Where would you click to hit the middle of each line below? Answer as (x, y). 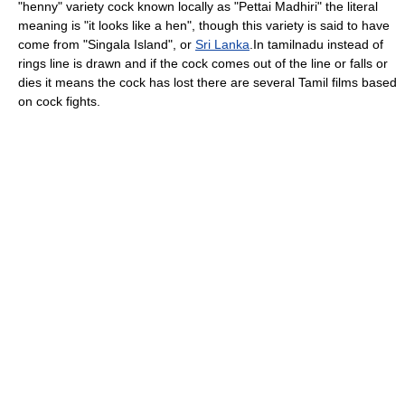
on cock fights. (59, 101)
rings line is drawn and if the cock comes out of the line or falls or (203, 63)
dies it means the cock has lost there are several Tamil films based (207, 82)
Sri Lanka (222, 44)
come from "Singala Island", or (107, 44)
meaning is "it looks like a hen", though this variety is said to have (204, 25)
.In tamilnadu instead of (316, 44)
